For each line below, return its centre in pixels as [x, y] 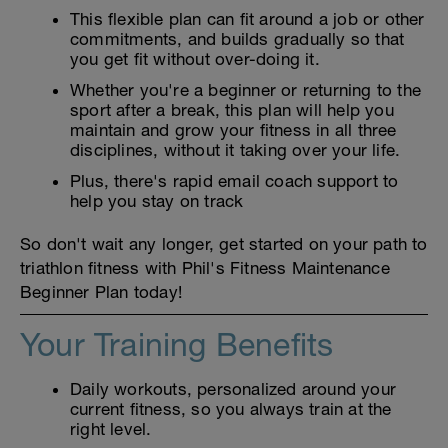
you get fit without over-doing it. [195, 59]
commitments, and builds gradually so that [237, 39]
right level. [111, 429]
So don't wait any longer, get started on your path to [224, 244]
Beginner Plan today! [101, 292]
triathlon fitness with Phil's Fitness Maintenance [205, 268]
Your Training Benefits [177, 345]
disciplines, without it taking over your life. [235, 150]
